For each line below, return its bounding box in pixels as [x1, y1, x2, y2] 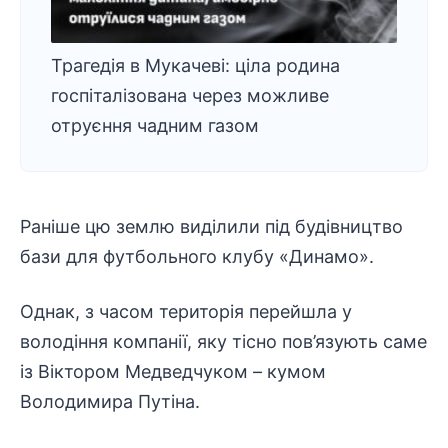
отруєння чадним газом [51, 115, 259, 136]
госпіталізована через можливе [51, 85, 329, 106]
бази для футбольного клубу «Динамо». [20, 246, 374, 267]
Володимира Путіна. [20, 391, 200, 412]
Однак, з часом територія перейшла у [20, 301, 352, 322]
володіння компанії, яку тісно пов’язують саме [20, 331, 427, 352]
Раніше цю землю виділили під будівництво [20, 216, 403, 237]
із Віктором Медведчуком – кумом [20, 361, 326, 382]
